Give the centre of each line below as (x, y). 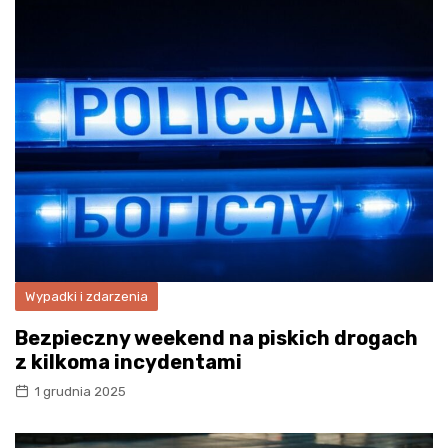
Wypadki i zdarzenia (86, 296)
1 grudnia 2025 (80, 391)
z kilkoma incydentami (128, 361)
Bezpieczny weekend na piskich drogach (216, 337)
